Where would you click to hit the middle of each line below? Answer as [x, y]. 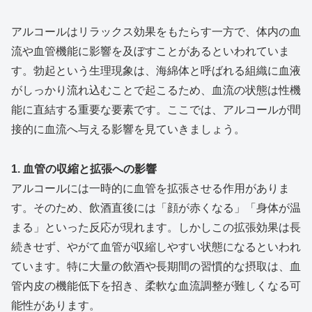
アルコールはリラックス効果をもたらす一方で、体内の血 [156, 32]
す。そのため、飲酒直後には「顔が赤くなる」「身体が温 [156, 208]
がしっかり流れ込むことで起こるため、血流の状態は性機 [156, 91]
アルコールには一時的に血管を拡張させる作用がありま [150, 188]
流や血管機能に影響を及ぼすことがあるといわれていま [150, 52]
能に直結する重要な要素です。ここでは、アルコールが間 [156, 110]
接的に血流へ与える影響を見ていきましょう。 [128, 130]
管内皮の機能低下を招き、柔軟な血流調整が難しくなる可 [156, 286]
